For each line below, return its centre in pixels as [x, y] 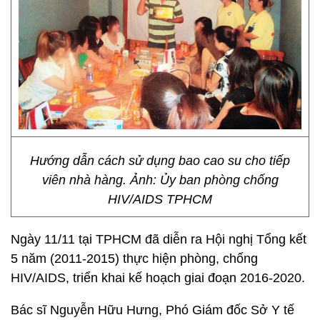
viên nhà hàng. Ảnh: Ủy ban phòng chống [160, 180]
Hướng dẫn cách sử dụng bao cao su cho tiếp [160, 161]
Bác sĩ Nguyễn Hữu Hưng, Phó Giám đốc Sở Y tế [152, 310]
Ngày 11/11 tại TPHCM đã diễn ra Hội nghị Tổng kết [159, 239]
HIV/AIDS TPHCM [160, 199]
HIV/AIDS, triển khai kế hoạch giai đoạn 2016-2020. [158, 278]
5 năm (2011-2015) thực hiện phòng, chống [134, 259]
